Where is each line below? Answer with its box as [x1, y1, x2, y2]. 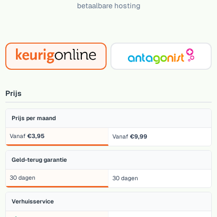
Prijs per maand [12, 114, 56, 122]
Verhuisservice [12, 197, 54, 205]
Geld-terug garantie [12, 155, 67, 164]
